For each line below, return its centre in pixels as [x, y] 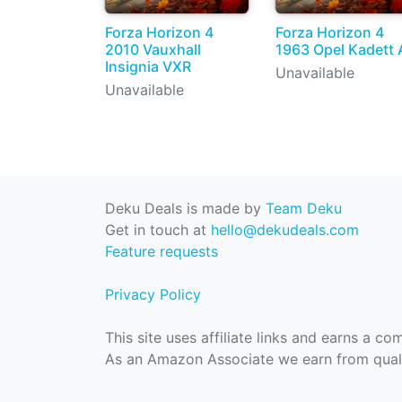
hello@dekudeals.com [285, 230]
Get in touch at [158, 230]
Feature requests [162, 251]
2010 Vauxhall [153, 49]
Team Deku [304, 208]
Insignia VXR [148, 66]
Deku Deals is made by [185, 208]
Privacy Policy [153, 294]
